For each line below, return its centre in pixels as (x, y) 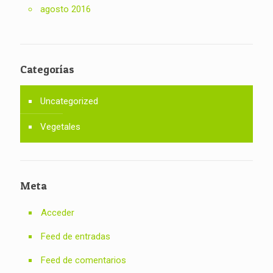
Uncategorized (69, 101)
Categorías (47, 69)
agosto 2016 (66, 9)
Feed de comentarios (83, 260)
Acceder (58, 212)
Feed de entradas (76, 236)
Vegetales (60, 126)
